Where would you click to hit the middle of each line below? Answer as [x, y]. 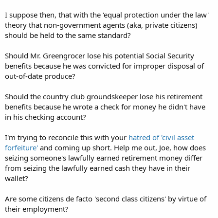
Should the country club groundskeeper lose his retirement [104, 96]
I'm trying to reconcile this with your [67, 137]
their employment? [37, 209]
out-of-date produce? [40, 76]
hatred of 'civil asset [161, 137]
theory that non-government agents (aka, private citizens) [101, 25]
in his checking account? [45, 117]
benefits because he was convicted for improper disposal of [104, 66]
